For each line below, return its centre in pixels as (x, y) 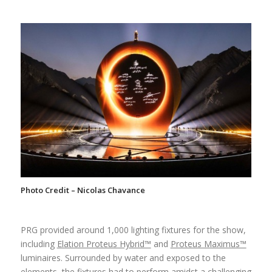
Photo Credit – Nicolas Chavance (83, 190)
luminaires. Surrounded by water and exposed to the (123, 257)
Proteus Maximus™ (208, 243)
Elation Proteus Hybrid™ (104, 243)
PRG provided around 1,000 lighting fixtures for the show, (133, 229)
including (39, 243)
